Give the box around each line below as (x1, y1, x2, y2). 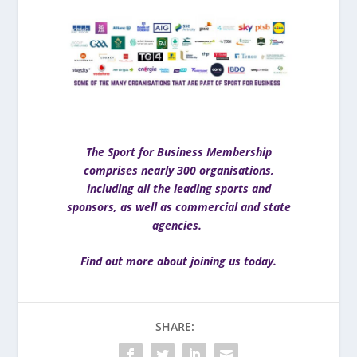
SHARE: (155, 319, 194, 335)
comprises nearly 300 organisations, (83, 162, 274, 178)
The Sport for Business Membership (85, 143, 272, 159)
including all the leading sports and (86, 180, 271, 196)
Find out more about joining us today (80, 253, 273, 269)
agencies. (152, 217, 205, 233)
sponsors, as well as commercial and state (66, 198, 291, 214)
